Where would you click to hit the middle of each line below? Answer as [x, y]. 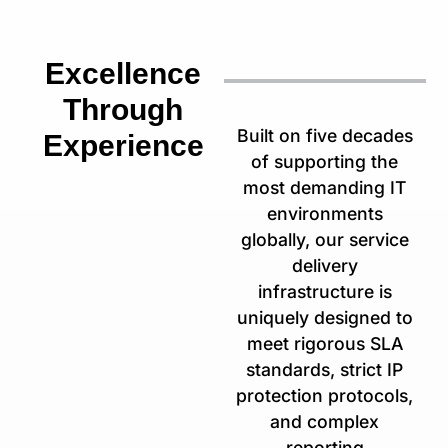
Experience [123, 144]
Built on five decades [324, 136]
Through [123, 108]
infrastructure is [324, 292]
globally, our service [324, 240]
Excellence [123, 72]
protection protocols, [325, 396]
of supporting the [325, 162]
